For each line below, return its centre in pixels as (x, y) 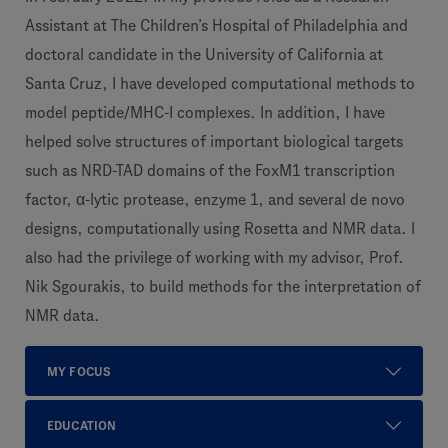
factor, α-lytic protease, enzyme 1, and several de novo (215, 199)
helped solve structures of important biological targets (214, 141)
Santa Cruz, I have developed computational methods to (220, 83)
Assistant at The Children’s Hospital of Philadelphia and (216, 25)
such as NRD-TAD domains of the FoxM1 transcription (210, 170)
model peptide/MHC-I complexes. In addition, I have (205, 112)
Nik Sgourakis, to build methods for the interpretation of (223, 286)
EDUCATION (82, 425)
